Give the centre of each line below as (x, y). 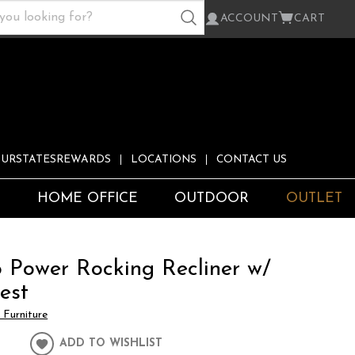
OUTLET (314, 199)
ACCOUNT (249, 19)
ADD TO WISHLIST (111, 344)
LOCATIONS (164, 160)
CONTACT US (252, 160)
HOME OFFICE (87, 199)
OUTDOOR (212, 199)
